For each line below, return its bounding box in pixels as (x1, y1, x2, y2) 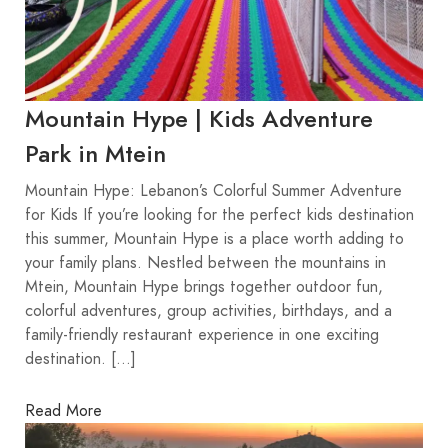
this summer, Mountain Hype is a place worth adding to (25, 228, 404, 251)
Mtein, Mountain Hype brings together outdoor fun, (25, 276, 383, 299)
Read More (25, 399, 102, 422)
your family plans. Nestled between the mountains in (25, 252, 386, 275)
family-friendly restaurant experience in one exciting (25, 324, 379, 347)
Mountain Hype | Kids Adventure (25, 102, 373, 136)
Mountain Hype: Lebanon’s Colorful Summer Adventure (25, 180, 402, 203)
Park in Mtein (25, 137, 166, 171)
